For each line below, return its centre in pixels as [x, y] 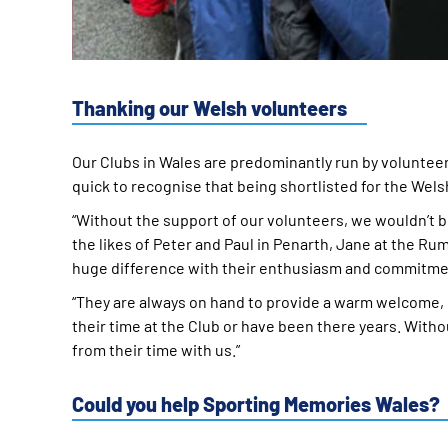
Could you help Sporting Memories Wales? [256, 403]
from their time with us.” [156, 349]
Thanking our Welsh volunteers [209, 107]
